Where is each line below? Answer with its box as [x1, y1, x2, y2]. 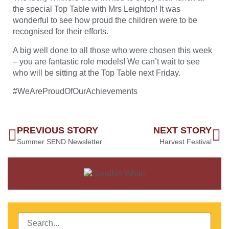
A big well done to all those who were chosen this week [13, 45, 212, 55]
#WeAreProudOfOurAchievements [13, 87, 138, 96]
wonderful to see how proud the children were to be [13, 16, 197, 25]
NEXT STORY [153, 125, 212, 136]
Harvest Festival [159, 138, 212, 146]
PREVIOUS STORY [17, 125, 98, 136]
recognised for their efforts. [13, 27, 108, 36]
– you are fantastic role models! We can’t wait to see [13, 57, 200, 66]
